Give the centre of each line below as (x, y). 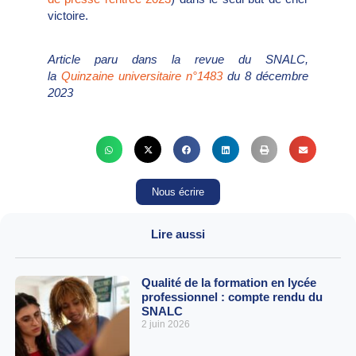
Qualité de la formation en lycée (228, 283)
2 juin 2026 (165, 325)
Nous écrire (178, 192)
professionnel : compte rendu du (232, 297)
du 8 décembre (265, 75)
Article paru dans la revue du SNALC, (178, 59)
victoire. (70, 15)
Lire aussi (178, 234)
